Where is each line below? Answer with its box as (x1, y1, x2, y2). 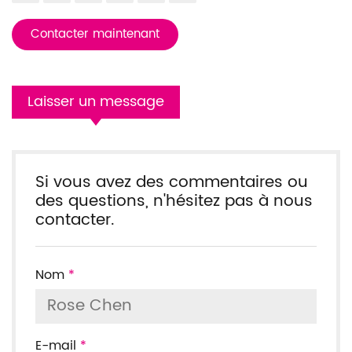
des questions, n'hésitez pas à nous (35, 188, 313, 214)
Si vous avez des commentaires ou (35, 169, 308, 196)
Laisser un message (27, 90, 164, 113)
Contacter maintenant (31, 24, 159, 44)
